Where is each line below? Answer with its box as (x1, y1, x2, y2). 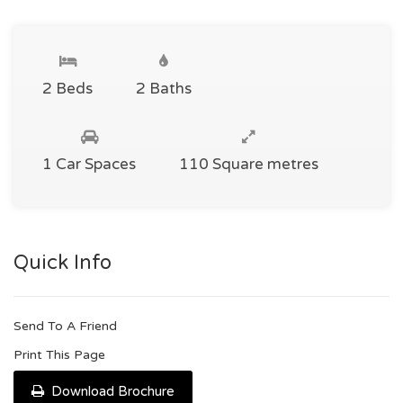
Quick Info (13, 250, 112, 274)
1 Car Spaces (42, 154, 136, 174)
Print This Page (13, 346, 105, 363)
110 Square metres (179, 154, 318, 174)
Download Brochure (48, 382, 175, 399)
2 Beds (42, 78, 93, 98)
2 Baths (136, 78, 192, 98)
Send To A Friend (13, 318, 117, 334)
